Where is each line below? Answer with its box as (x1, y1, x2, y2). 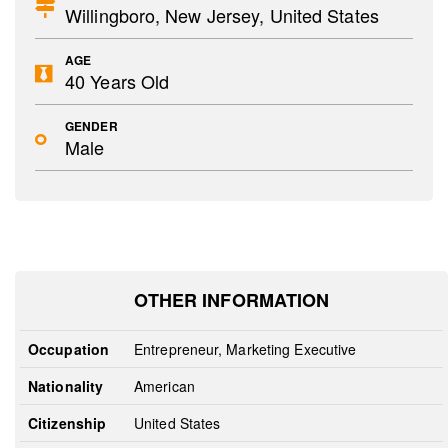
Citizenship (28, 413, 107, 433)
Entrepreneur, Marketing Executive (134, 339, 357, 359)
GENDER (65, 117, 118, 135)
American (134, 376, 195, 396)
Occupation (28, 339, 109, 359)
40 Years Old (65, 68, 170, 94)
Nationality (28, 376, 104, 396)
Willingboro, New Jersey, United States (65, 2, 379, 28)
